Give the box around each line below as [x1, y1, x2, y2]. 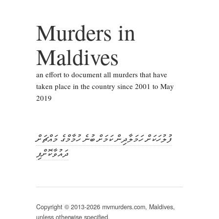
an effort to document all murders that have [36, 69, 167, 79]
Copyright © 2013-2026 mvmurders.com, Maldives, [36, 202, 175, 211]
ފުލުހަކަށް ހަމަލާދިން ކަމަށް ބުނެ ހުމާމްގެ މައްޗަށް [36, 131, 172, 145]
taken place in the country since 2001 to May [36, 81, 174, 91]
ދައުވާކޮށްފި [36, 146, 68, 160]
